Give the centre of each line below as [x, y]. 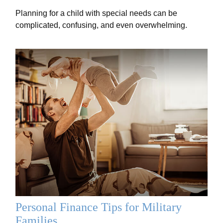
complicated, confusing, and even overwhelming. [102, 25]
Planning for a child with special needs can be [97, 13]
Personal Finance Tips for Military [99, 207]
